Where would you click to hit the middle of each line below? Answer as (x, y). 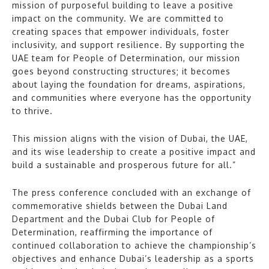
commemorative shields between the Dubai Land (120, 206)
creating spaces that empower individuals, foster (121, 32)
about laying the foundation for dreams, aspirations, (129, 85)
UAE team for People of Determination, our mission (126, 58)
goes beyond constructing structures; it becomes (121, 71)
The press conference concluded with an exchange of (131, 193)
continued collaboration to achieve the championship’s (134, 246)
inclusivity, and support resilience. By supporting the (128, 45)
